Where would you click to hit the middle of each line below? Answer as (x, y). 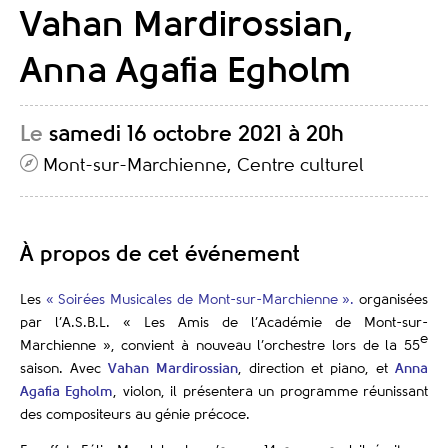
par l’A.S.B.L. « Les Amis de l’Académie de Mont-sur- (224, 323)
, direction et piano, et (316, 369)
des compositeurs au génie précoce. (135, 415)
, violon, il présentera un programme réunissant (271, 392)
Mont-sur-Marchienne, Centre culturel (201, 166)
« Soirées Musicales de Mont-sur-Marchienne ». (200, 300)
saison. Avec (64, 369)
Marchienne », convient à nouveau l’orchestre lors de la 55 (220, 346)
